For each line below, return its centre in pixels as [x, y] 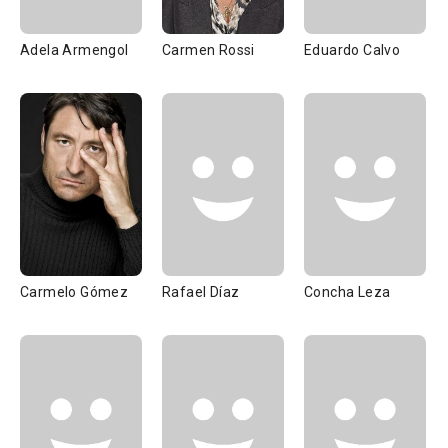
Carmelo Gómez [74, 292]
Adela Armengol [74, 50]
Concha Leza [347, 292]
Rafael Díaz [201, 292]
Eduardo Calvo [352, 50]
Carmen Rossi [208, 50]
